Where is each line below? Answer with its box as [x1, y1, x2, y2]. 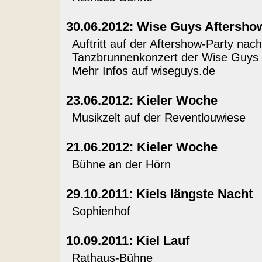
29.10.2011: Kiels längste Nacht [65, 187, 253, 201]
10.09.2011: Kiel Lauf [65, 233, 189, 248]
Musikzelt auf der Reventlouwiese [71, 111, 246, 124]
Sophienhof [71, 205, 130, 218]
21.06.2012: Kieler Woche [65, 140, 218, 154]
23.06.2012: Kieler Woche [65, 93, 218, 108]
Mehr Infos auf [71, 64, 151, 77]
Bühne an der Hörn [71, 158, 171, 171]
